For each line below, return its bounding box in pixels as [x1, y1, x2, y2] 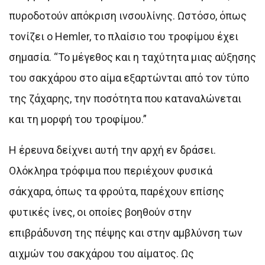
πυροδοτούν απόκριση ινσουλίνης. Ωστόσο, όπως [9, 9, 247, 22]
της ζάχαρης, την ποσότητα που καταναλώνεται [9, 92, 241, 105]
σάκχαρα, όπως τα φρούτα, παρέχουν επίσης [9, 185, 224, 198]
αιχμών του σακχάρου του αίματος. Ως [9, 247, 194, 260]
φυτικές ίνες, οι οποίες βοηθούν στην [9, 205, 192, 218]
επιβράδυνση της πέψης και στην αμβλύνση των [9, 226, 243, 239]
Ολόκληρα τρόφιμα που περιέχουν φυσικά [9, 164, 212, 177]
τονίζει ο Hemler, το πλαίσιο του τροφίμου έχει [9, 30, 238, 43]
